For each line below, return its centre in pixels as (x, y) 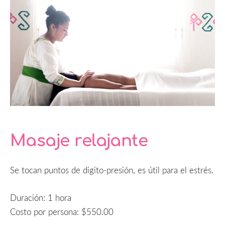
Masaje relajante (79, 141)
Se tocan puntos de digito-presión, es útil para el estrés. (112, 170)
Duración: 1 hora (41, 197)
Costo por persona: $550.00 (62, 211)
